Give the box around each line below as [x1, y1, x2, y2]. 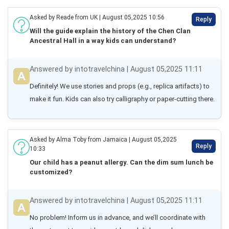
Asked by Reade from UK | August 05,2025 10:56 [30, 14, 165, 21]
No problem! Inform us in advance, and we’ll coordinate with [30, 214, 205, 221]
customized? [30, 168, 72, 176]
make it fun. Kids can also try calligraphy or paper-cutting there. [30, 95, 215, 103]
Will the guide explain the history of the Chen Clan [30, 27, 191, 35]
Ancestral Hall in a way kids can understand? [30, 37, 176, 44]
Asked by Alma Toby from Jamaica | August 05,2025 [30, 136, 177, 143]
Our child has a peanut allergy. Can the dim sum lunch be [30, 158, 213, 166]
